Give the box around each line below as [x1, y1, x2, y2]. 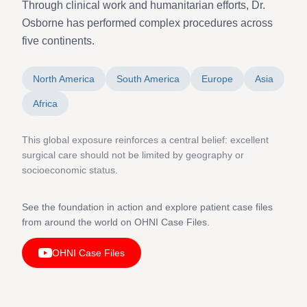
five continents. [22, 34, 95, 47]
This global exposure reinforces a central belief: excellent [22, 134, 269, 145]
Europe [201, 73, 233, 84]
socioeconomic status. [22, 164, 118, 175]
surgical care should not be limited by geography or [22, 149, 244, 160]
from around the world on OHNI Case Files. [22, 216, 210, 228]
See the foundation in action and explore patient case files [22, 201, 273, 212]
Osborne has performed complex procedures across [22, 16, 273, 29]
